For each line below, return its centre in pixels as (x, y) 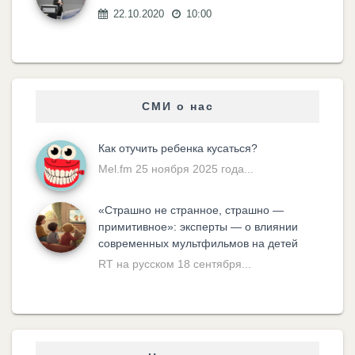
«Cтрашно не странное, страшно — (191, 210)
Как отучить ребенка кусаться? (178, 149)
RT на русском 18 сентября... (175, 264)
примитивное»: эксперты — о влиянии (198, 227)
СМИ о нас (177, 107)
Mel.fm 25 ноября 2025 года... (176, 169)
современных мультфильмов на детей (198, 244)
